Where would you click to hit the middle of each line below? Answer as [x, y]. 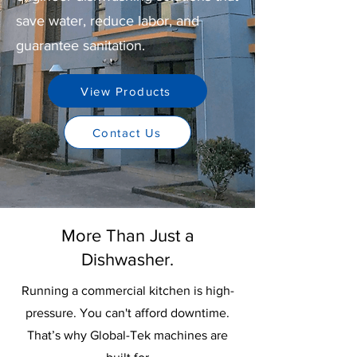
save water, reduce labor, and [108, 21]
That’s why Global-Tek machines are [127, 335]
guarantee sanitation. [80, 46]
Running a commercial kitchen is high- [127, 291]
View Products [126, 91]
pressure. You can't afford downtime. [127, 313]
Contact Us [127, 132]
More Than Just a [127, 236]
